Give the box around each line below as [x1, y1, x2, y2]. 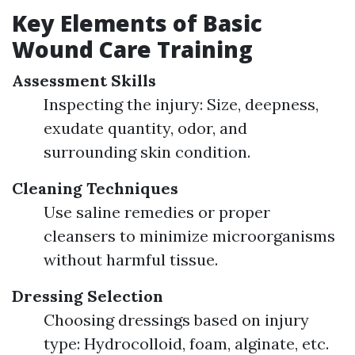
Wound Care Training [12, 34, 253, 64]
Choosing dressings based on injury [44, 310, 309, 330]
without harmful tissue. [44, 250, 218, 269]
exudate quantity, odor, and [44, 118, 247, 138]
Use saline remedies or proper [44, 202, 270, 222]
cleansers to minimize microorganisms [44, 226, 335, 246]
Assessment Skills [12, 71, 156, 90]
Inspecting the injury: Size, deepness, [44, 94, 319, 114]
